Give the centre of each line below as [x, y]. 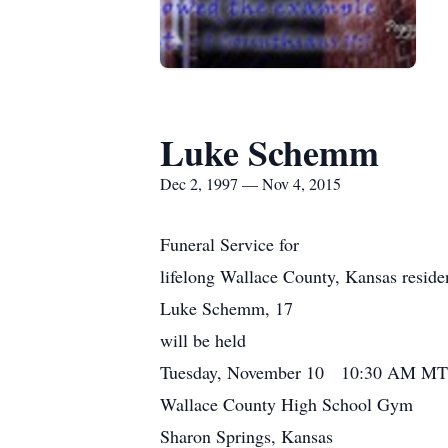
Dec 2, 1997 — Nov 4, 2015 [250, 183]
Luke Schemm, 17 [226, 308]
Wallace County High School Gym [286, 404]
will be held [203, 340]
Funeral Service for [229, 244]
